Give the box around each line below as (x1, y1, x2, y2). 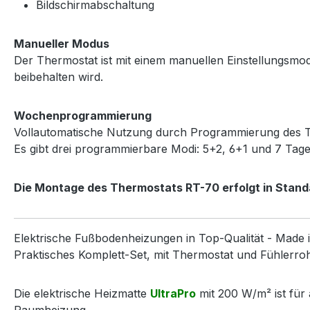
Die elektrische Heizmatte (14, 286, 150, 300)
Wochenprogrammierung (14, 108, 152, 122)
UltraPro (150, 286, 196, 300)
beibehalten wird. (14, 69, 103, 84)
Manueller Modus (14, 36, 109, 51)
